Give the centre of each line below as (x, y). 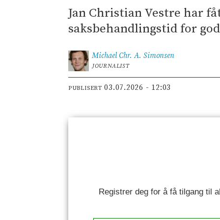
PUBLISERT (85, 88)
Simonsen (159, 55)
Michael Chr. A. (117, 55)
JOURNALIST (111, 66)
